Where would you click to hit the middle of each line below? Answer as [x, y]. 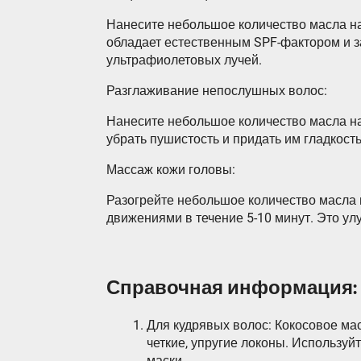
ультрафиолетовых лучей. [184, 60]
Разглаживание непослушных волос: [217, 91]
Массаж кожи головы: [171, 170]
